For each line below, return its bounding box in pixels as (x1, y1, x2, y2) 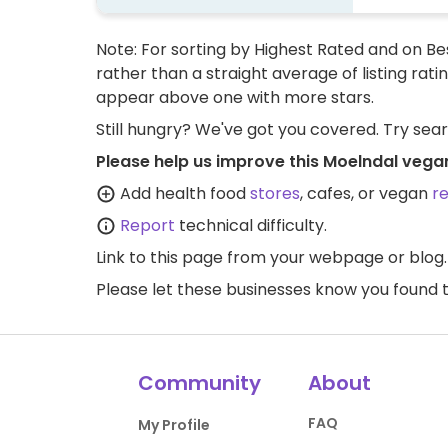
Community (138, 369, 262, 398)
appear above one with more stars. (96, 86, 374, 110)
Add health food (116, 182, 250, 206)
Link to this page (96, 246, 223, 270)
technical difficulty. (175, 214, 327, 238)
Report (120, 214, 175, 238)
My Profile (138, 415, 211, 436)
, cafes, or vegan (300, 182, 432, 206)
